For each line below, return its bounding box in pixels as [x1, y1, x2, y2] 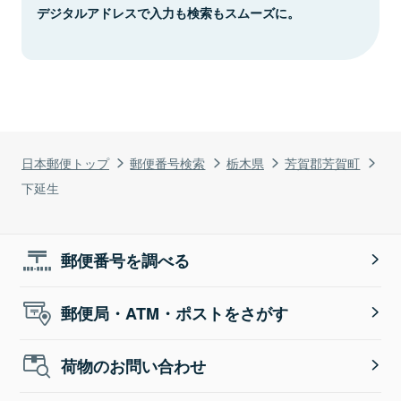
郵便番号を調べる [61, 248, 191, 272]
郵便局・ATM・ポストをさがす [61, 301, 289, 325]
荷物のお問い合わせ [61, 354, 207, 378]
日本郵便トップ [21, 152, 109, 172]
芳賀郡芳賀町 [285, 152, 361, 172]
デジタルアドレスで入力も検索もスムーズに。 [37, 3, 300, 21]
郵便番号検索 [130, 152, 206, 172]
